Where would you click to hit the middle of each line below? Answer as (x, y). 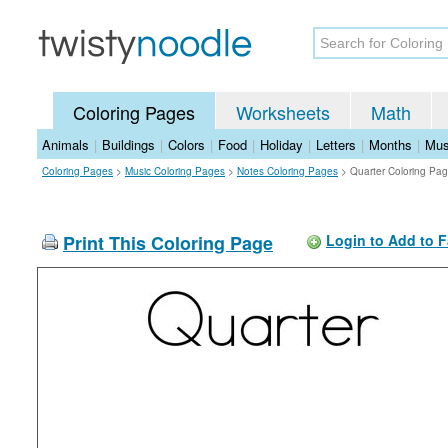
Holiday (281, 144)
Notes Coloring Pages (287, 171)
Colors (186, 144)
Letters (336, 144)
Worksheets (283, 112)
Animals (65, 144)
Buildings (128, 144)
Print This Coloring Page (168, 243)
